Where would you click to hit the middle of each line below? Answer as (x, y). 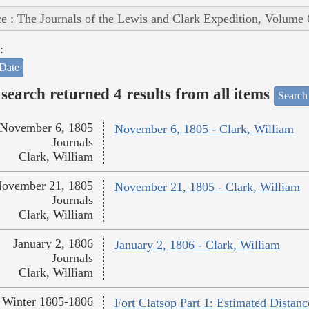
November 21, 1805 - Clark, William (207, 187)
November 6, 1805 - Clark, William (204, 129)
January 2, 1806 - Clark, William (197, 245)
